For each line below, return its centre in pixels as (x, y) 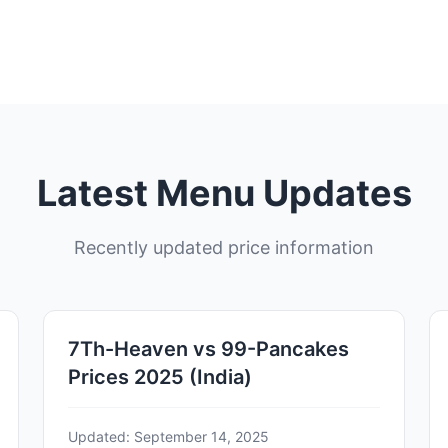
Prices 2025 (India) (159, 376)
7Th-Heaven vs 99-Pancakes (208, 348)
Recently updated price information (224, 247)
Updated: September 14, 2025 (168, 436)
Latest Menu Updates (224, 192)
